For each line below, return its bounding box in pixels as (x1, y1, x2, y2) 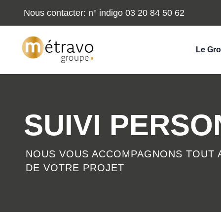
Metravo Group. (21, 37, 75, 45)
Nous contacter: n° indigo (24, 8, 123, 18)
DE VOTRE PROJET (26, 162, 124, 173)
